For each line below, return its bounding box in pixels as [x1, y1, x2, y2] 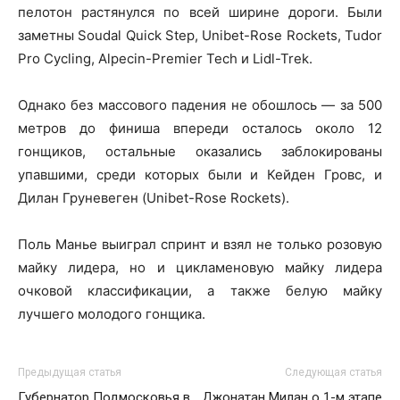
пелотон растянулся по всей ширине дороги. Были [18, 3, 382, 21]
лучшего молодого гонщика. [18, 304, 205, 322]
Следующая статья [285, 365, 382, 379]
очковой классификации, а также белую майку [18, 281, 382, 299]
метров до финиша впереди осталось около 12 [18, 119, 382, 137]
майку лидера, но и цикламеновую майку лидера [18, 258, 382, 276]
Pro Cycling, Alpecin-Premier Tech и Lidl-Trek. [18, 49, 312, 67]
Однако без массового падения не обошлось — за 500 [18, 96, 382, 113]
